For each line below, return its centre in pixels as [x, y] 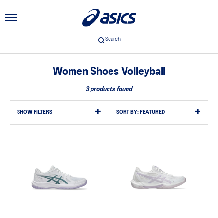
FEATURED [152, 112]
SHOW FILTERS [35, 112]
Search [113, 39]
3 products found [109, 89]
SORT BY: [127, 112]
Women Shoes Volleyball [109, 72]
